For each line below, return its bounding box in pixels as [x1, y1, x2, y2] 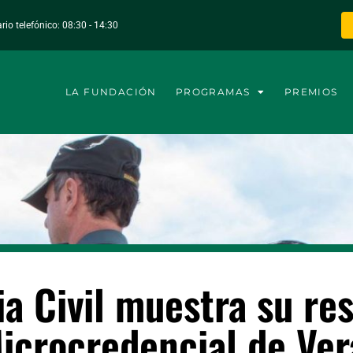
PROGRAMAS [175, 86, 251, 98]
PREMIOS [284, 86, 338, 98]
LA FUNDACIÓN [65, 86, 157, 98]
